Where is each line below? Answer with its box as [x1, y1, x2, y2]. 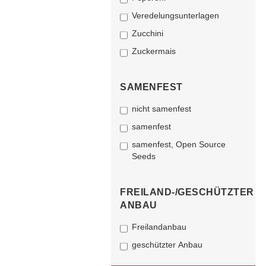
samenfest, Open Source [132, 140, 226, 149]
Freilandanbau [132, 222, 186, 232]
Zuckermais [132, 46, 176, 56]
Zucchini [132, 28, 163, 38]
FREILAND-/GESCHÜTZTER [120, 187, 254, 197]
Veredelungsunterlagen [132, 11, 219, 20]
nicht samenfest [132, 104, 191, 113]
